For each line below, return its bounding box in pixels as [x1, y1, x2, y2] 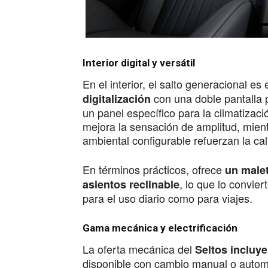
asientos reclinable [83, 176, 179, 192]
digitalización [83, 91, 151, 106]
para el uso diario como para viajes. [83, 190, 252, 206]
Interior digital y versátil [83, 57, 195, 69]
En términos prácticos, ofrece [83, 162, 225, 177]
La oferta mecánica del [83, 241, 192, 257]
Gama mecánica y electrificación [83, 222, 237, 234]
